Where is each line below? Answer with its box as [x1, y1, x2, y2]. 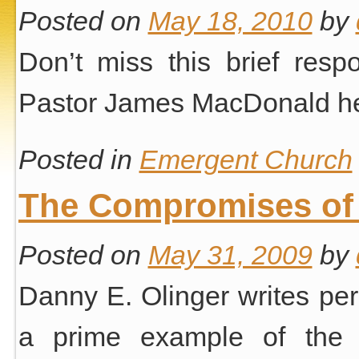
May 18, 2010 [147, 5, 313, 36]
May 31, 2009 [147, 240, 313, 270]
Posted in [18, 143, 132, 175]
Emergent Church [139, 143, 353, 175]
